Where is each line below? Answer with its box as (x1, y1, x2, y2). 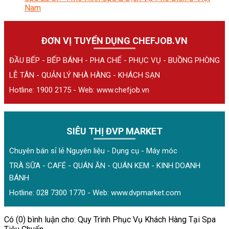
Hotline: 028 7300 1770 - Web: (9, 188, 111, 197)
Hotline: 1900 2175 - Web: (9, 85, 97, 95)
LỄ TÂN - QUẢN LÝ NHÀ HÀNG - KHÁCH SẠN (9, 70, 160, 80)
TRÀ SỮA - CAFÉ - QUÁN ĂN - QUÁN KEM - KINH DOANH (9, 161, 200, 170)
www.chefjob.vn (97, 85, 149, 95)
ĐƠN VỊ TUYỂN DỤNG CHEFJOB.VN (41, 35, 188, 46)
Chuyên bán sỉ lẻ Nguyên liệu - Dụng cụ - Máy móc (9, 146, 177, 155)
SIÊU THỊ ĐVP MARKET (66, 125, 163, 136)
